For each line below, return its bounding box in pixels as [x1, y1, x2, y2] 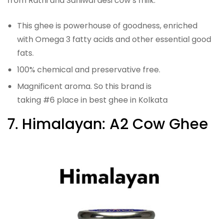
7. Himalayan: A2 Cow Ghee [7, 113, 208, 134]
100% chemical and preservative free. [17, 64, 160, 75]
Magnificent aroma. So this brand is [17, 80, 152, 92]
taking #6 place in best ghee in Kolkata [17, 94, 168, 106]
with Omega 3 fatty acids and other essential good [17, 33, 211, 45]
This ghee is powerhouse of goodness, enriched [17, 20, 197, 31]
